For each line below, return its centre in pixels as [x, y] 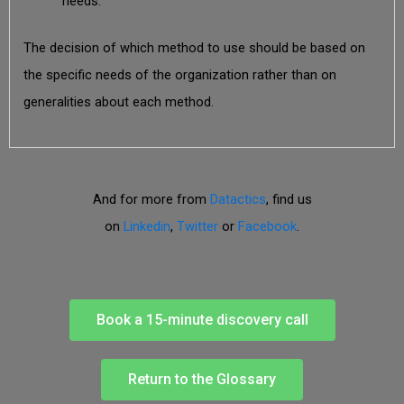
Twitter [197, 227]
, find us [289, 200]
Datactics [238, 200]
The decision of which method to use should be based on [194, 47]
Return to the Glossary [202, 379]
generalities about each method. [118, 101]
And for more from [151, 200]
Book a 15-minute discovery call [202, 319]
